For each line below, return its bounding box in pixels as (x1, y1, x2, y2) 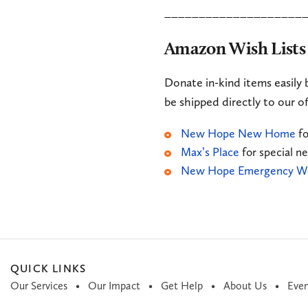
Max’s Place (181, 145, 239, 159)
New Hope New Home (181, 126, 296, 141)
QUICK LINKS (10, 262, 87, 275)
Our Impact (88, 279, 140, 292)
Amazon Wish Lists (164, 37, 305, 58)
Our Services (10, 279, 67, 292)
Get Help (161, 279, 203, 292)
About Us (223, 279, 267, 292)
